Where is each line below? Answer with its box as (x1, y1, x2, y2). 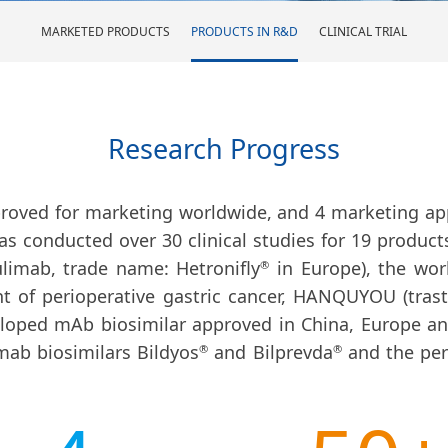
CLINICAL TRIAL (319, 22, 407, 40)
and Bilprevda (208, 340, 333, 365)
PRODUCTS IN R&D (191, 22, 298, 40)
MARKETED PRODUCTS (41, 22, 170, 40)
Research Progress (108, 130, 340, 168)
